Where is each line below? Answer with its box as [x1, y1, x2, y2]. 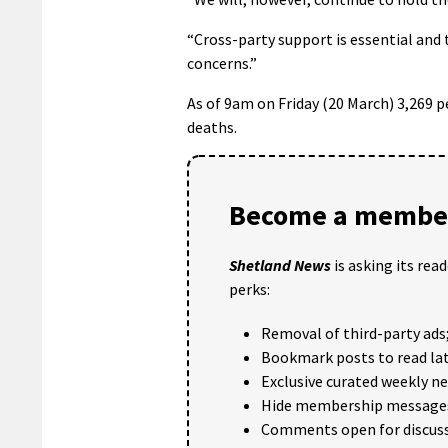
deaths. [187, 116, 237, 137]
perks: [229, 278, 270, 299]
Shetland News [229, 254, 331, 275]
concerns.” [187, 52, 257, 73]
